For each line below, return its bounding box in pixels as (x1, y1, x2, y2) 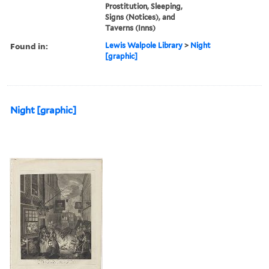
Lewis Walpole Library (105, 40, 183, 50)
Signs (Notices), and (105, 12, 176, 22)
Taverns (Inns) (105, 23, 156, 32)
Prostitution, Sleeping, (105, 1, 183, 11)
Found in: (10, 40, 48, 52)
